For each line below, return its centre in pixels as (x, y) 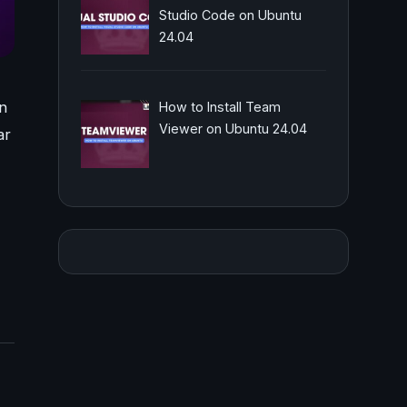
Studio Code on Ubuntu (230, 15)
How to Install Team (219, 107)
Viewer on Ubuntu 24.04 (233, 129)
